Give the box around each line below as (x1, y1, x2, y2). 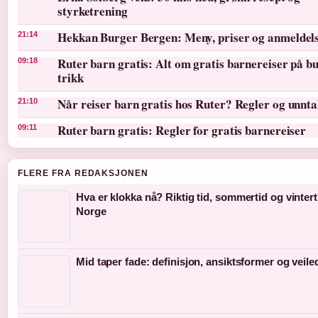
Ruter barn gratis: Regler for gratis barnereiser (57, 121, 307, 140)
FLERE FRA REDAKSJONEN (18, 168, 149, 179)
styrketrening (57, 2, 128, 21)
